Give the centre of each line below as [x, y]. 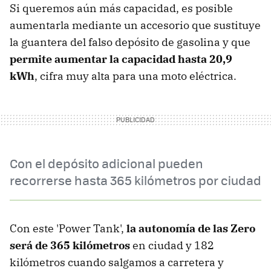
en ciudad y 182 [172, 245]
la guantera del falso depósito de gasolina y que [130, 42]
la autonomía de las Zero [191, 228]
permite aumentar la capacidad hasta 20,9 [121, 59]
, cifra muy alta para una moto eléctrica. [135, 76]
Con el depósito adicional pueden [106, 163]
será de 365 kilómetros [70, 245]
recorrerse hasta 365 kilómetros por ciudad [135, 180]
